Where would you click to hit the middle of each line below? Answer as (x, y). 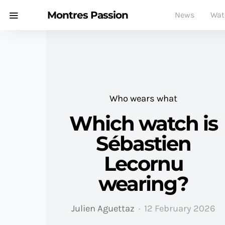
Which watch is (143, 123)
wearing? (143, 183)
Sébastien (143, 143)
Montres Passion (88, 15)
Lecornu (143, 163)
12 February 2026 (180, 208)
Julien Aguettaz (103, 208)
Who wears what (143, 98)
